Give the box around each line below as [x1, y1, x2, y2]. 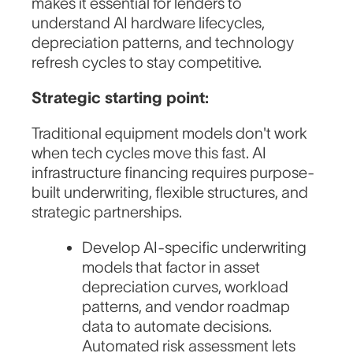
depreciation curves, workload [82, 278, 289, 296]
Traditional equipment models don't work [32, 124, 308, 143]
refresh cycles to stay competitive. [32, 54, 262, 72]
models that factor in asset [82, 258, 261, 277]
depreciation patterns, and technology [32, 34, 295, 52]
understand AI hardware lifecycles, [32, 14, 266, 32]
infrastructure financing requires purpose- [32, 164, 315, 182]
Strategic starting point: [32, 89, 210, 107]
